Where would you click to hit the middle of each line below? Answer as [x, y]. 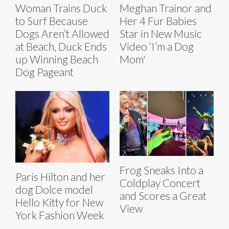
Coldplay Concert [160, 183]
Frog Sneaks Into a [162, 170]
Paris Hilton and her [60, 177]
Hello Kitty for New [59, 202]
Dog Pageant [44, 72]
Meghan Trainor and [166, 8]
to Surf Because [52, 21]
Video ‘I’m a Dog [157, 47]
